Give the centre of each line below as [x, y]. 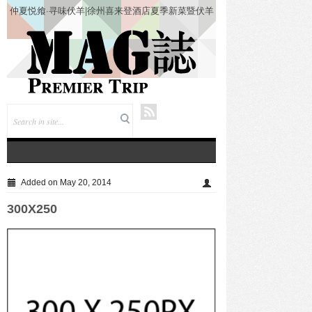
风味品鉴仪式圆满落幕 [111, 23]
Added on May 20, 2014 [65, 182]
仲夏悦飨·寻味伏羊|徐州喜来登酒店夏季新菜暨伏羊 [111, 10]
